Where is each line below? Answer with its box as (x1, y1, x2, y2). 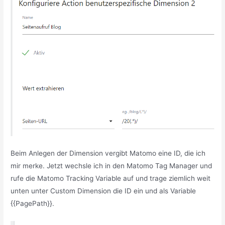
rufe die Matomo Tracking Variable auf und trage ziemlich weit (11, 174, 211, 182)
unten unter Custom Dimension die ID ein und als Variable (11, 186, 196, 195)
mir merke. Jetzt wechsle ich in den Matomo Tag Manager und (11, 161, 212, 170)
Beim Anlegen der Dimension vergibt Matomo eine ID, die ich (11, 149, 206, 157)
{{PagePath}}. (11, 199, 55, 207)
